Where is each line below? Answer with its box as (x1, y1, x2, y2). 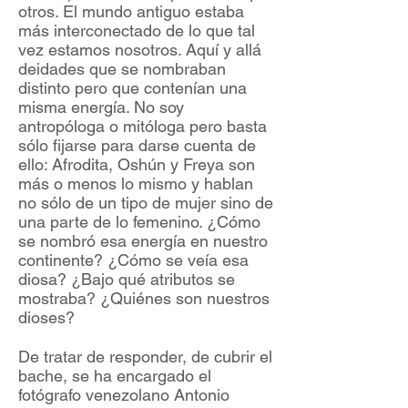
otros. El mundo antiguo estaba (18, 2, 244, 22)
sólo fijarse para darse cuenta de (18, 136, 256, 156)
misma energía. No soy (18, 97, 184, 117)
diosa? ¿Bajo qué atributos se (18, 270, 235, 290)
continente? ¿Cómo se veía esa (18, 250, 249, 270)
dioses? (18, 308, 75, 328)
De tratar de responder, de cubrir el (18, 347, 272, 367)
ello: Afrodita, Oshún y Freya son (18, 155, 255, 175)
